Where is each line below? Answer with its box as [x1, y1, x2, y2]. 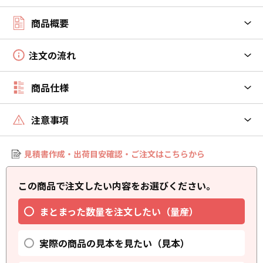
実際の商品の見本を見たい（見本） [39, 236, 190, 250]
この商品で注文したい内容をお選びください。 [18, 178, 215, 193]
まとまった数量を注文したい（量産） [39, 204, 198, 218]
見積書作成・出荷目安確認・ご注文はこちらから [24, 148, 205, 160]
